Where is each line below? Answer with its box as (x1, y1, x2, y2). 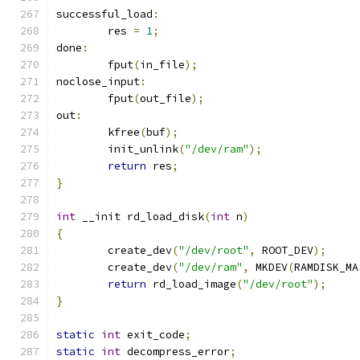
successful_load (56, 7, 153, 21)
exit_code (121, 328, 185, 342)
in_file (140, 58, 185, 72)
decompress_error (121, 345, 230, 358)
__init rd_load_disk (76, 210, 204, 223)
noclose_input (56, 75, 140, 88)
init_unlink (108, 142, 178, 156)
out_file (140, 92, 191, 105)
